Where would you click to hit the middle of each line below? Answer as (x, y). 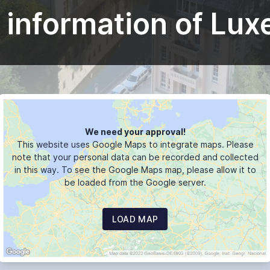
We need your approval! (135, 132)
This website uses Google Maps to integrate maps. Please (135, 145)
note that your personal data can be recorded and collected (135, 157)
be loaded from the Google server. (135, 183)
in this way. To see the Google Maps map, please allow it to (135, 170)
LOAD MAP (135, 219)
